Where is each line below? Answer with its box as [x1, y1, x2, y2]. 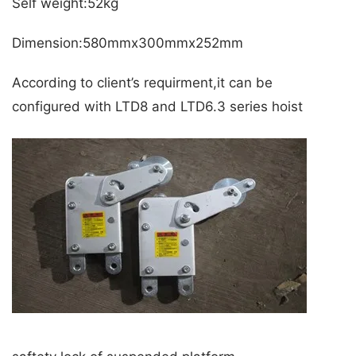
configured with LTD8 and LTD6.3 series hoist [12, 99, 303, 115]
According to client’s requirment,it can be [12, 75, 273, 91]
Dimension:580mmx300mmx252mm [12, 35, 243, 52]
